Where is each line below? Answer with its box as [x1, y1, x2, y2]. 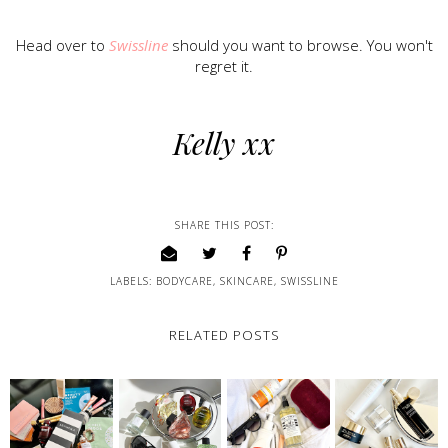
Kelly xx [173, 123, 275, 164]
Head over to [15, 35, 109, 56]
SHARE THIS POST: [174, 218, 274, 233]
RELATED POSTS [168, 326, 280, 345]
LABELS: [109, 274, 156, 289]
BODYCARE [155, 274, 213, 289]
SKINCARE [219, 274, 274, 289]
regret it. [195, 56, 253, 77]
